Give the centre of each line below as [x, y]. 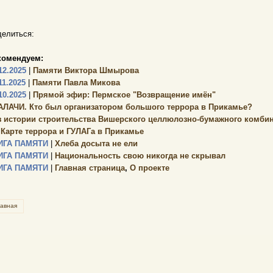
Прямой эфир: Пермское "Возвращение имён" [123, 95]
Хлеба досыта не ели [95, 144]
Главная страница [89, 168]
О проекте [150, 168]
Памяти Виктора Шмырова [85, 70]
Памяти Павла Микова [75, 83]
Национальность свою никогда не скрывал [139, 156]
